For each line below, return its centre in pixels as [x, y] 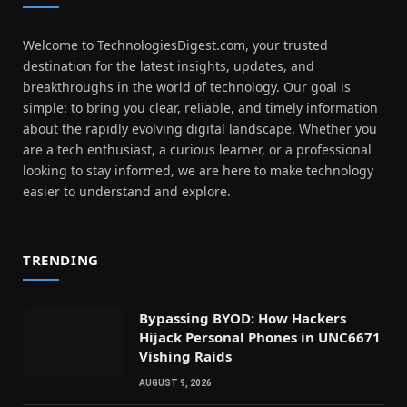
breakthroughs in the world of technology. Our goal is [187, 86]
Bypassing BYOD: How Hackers [243, 318]
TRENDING [61, 259]
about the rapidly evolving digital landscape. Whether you [200, 128]
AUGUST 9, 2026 [175, 382]
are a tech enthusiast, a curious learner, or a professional [197, 149]
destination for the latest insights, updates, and [169, 65]
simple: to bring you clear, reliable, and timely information [200, 107]
